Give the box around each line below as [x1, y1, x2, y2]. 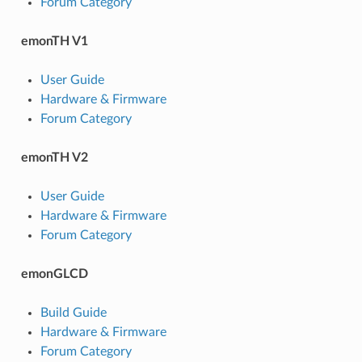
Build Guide [40, 305, 107, 319]
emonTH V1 [20, 34, 88, 48]
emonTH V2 [20, 150, 88, 164]
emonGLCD [20, 267, 88, 280]
